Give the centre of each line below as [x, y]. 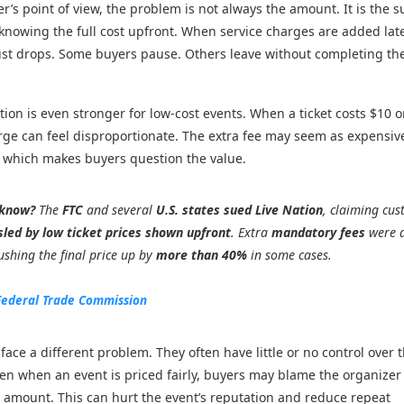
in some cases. [290, 254]
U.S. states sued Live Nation [240, 209]
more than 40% [202, 254]
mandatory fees [319, 232]
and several [120, 209]
